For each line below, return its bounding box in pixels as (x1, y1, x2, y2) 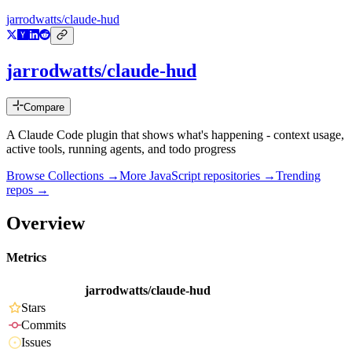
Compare (24, 101, 64, 114)
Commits (21, 318, 66, 332)
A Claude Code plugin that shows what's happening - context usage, (6, 128, 344, 142)
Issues (21, 335, 51, 350)
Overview (6, 212, 85, 233)
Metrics (6, 251, 46, 265)
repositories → (200, 169, 276, 183)
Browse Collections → (6, 169, 119, 183)
